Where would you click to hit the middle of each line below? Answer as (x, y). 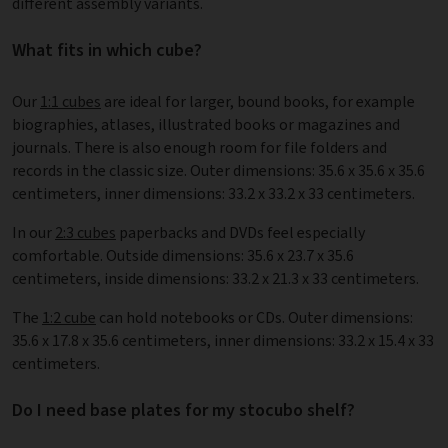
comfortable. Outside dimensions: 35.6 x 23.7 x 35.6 (183, 256)
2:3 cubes (85, 233)
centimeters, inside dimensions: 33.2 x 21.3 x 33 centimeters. (215, 279)
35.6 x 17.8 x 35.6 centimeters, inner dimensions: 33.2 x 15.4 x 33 (223, 341)
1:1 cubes (70, 102)
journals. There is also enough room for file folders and (199, 148)
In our (33, 233)
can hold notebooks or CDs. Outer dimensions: (254, 318)
